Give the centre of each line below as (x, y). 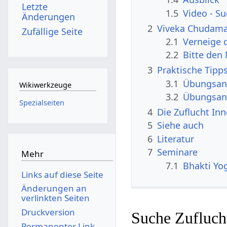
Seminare (178, 152)
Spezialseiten (42, 102)
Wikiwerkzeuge (45, 85)
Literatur (176, 139)
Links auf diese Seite (62, 174)
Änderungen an (54, 188)
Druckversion (48, 212)
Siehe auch (181, 125)
